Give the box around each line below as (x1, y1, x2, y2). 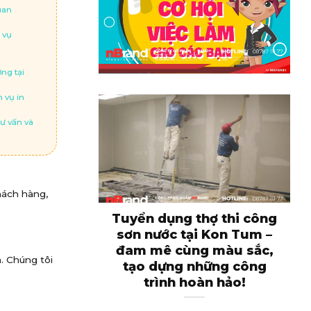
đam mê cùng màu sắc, (115, 243, 274, 259)
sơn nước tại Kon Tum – (117, 227, 272, 243)
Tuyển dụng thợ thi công (112, 211, 277, 227)
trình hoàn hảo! (143, 275, 246, 291)
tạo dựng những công (122, 259, 267, 275)
